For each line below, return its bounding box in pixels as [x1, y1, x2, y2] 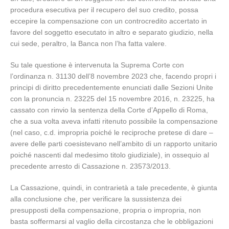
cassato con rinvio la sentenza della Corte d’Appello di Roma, [10, 106, 208, 114]
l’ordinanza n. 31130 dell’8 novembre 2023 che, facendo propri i [10, 72, 216, 80]
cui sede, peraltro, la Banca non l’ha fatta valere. [10, 39, 167, 48]
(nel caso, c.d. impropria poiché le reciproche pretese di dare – [10, 128, 213, 136]
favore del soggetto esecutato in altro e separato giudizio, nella [10, 28, 213, 36]
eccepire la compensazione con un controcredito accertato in [10, 17, 207, 25]
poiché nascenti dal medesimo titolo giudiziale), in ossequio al [10, 151, 209, 159]
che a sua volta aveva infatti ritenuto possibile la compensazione [10, 117, 218, 125]
